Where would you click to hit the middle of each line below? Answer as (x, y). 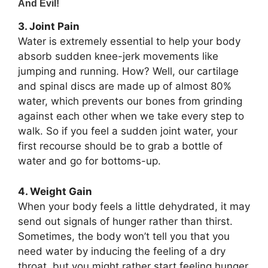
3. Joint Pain (49, 27)
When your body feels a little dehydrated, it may (134, 206)
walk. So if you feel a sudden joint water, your (128, 131)
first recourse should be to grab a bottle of (120, 146)
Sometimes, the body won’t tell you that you (124, 236)
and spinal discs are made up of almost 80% (125, 86)
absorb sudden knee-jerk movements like (118, 57)
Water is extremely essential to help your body (129, 42)
